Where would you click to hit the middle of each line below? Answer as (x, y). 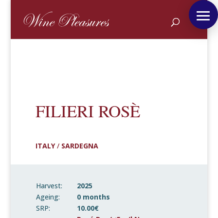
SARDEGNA (80, 146)
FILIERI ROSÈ (88, 111)
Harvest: (49, 186)
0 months (93, 197)
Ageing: (48, 197)
